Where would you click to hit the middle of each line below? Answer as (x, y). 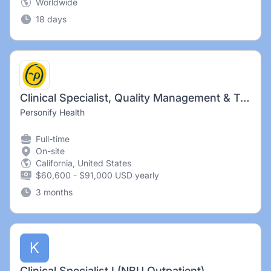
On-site (50, 151)
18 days (51, 19)
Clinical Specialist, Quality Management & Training (245, 98)
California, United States (83, 163)
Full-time (53, 139)
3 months (54, 192)
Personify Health (52, 112)
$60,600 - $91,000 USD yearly (97, 175)
